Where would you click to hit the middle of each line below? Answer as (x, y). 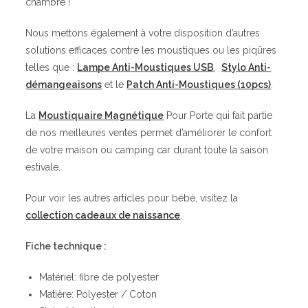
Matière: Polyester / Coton (98, 295)
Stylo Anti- (246, 68)
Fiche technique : (66, 246)
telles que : (52, 68)
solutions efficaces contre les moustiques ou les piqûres (151, 51)
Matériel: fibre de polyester (99, 277)
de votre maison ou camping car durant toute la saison (147, 150)
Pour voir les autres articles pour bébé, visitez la (132, 198)
